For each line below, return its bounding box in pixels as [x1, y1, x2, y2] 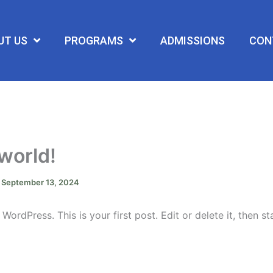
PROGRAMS [64, 34, 123, 47]
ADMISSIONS [160, 34, 225, 47]
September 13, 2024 [1, 177, 79, 188]
